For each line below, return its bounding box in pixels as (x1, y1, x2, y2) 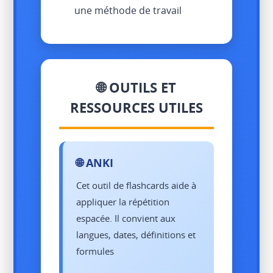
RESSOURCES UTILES (70, 97, 203, 116)
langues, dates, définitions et (76, 228, 196, 241)
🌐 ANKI (76, 155, 114, 170)
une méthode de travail (74, 3, 182, 17)
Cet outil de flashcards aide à (76, 179, 197, 191)
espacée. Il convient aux (76, 211, 176, 224)
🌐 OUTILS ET (97, 77, 176, 96)
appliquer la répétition (76, 195, 170, 208)
